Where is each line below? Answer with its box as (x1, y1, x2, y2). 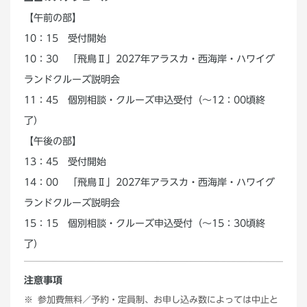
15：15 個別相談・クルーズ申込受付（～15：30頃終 (23, 218, 265, 229)
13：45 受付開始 (23, 156, 106, 167)
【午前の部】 (24, 12, 82, 23)
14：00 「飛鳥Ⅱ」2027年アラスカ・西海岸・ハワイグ (23, 177, 275, 188)
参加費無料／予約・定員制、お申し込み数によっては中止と (38, 295, 279, 305)
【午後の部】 (23, 136, 82, 147)
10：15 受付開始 (24, 33, 107, 44)
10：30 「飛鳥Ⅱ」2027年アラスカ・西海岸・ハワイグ (24, 53, 275, 64)
